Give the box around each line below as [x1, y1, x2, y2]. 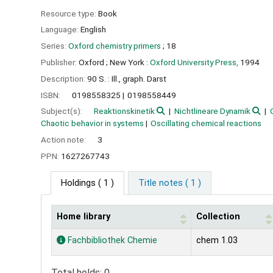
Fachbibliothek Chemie [65, 235, 157, 246]
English [80, 24, 106, 35]
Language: [41, 24, 80, 35]
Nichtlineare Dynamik [174, 106, 250, 116]
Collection [196, 211, 240, 222]
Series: [41, 41, 68, 51]
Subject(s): [41, 106, 84, 116]
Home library [57, 211, 110, 222]
